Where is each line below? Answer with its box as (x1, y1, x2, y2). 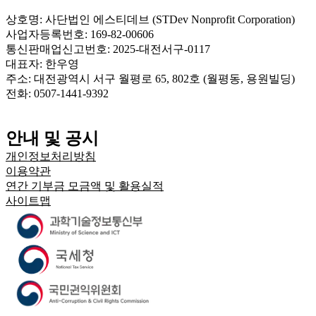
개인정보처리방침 (6, 150, 96, 162)
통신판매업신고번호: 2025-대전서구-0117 (6, 43, 210, 56)
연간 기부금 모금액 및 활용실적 (6, 180, 164, 192)
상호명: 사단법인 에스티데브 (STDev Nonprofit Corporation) (6, 13, 295, 26)
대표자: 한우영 (6, 58, 79, 71)
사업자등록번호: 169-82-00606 (6, 28, 154, 41)
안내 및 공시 (6, 129, 99, 147)
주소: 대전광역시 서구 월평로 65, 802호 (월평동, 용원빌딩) (6, 73, 295, 85)
